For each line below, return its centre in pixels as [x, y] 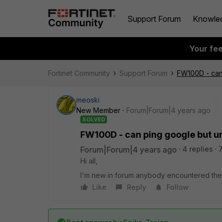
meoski [88, 100]
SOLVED [94, 119]
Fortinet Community [79, 73]
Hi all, [89, 161]
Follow [178, 187]
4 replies [198, 149]
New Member [98, 110]
